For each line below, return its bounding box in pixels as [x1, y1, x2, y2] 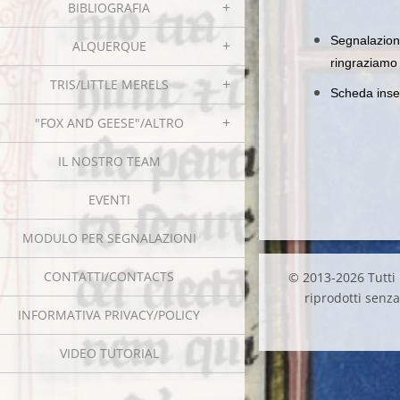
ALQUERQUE [71, 37, 146, 54]
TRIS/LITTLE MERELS [49, 76, 169, 93]
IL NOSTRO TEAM [57, 153, 161, 170]
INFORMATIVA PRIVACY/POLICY [18, 306, 200, 323]
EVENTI [87, 191, 130, 208]
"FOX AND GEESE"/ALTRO [34, 114, 184, 131]
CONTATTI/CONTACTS [44, 268, 174, 285]
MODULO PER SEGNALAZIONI [21, 229, 196, 246]
